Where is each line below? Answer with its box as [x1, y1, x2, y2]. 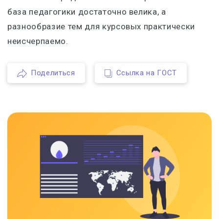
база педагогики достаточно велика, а [7, 7, 166, 17]
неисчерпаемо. [7, 36, 68, 46]
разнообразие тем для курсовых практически [7, 22, 196, 31]
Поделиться [31, 68, 75, 77]
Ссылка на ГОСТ [116, 68, 177, 77]
